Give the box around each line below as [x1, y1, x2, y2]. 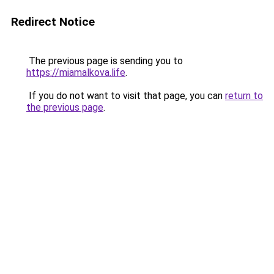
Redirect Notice [11, 15, 95, 29]
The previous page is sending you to [26, 55, 183, 67]
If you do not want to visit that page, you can [26, 90, 225, 102]
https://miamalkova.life [26, 67, 125, 78]
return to [225, 90, 263, 102]
